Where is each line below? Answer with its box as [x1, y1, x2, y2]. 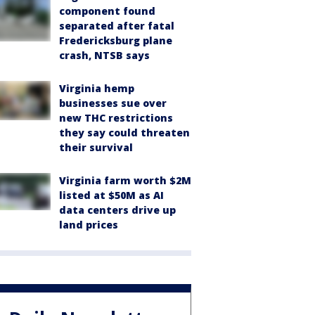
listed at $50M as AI [59, 188, 164, 202]
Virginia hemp [59, 82, 134, 95]
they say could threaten [59, 126, 190, 139]
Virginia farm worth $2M [59, 174, 191, 187]
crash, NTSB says [59, 49, 150, 62]
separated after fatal [59, 19, 174, 32]
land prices [59, 218, 118, 231]
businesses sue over [59, 96, 167, 110]
